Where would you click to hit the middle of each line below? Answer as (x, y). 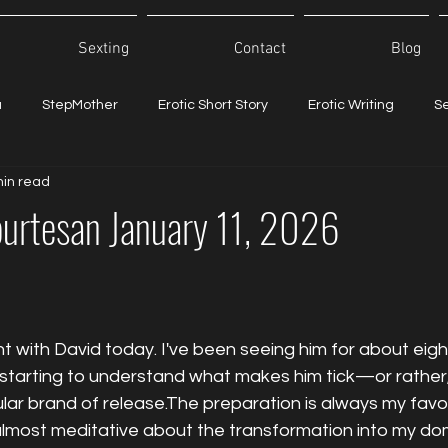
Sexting (103, 49)
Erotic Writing (351, 105)
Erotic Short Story (213, 105)
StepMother (80, 105)
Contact (260, 49)
